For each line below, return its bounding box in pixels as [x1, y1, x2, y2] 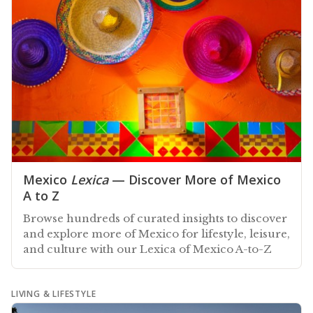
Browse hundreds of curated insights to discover [23, 211, 287, 225]
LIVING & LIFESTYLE [11, 287, 96, 300]
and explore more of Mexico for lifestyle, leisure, [23, 226, 290, 240]
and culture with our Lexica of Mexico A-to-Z [23, 242, 272, 256]
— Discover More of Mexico [108, 170, 281, 188]
